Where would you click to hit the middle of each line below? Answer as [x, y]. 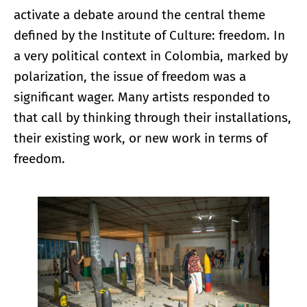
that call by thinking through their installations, [152, 118]
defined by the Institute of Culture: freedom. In [149, 36]
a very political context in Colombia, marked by [151, 56]
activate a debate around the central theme [139, 15]
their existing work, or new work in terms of [140, 138]
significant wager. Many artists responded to [142, 97]
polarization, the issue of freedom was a [130, 77]
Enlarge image [147, 207]
